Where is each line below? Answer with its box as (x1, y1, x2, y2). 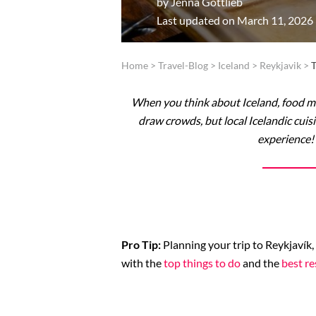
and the (241, 256, 281, 270)
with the (121, 256, 164, 270)
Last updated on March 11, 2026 (157, 13, 313, 27)
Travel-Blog (158, 59, 208, 72)
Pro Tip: (121, 238, 163, 252)
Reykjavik (260, 59, 301, 72)
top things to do (164, 256, 241, 270)
